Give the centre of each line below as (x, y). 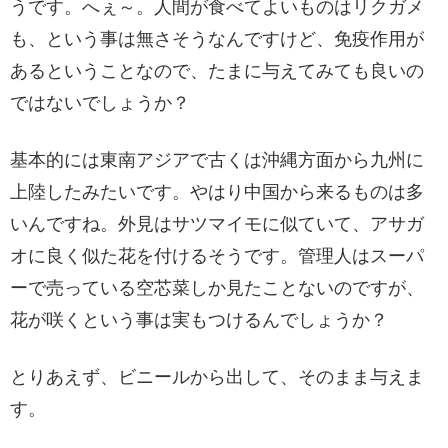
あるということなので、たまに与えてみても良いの (217, 70)
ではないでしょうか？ (100, 102)
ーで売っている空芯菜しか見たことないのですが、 (217, 287)
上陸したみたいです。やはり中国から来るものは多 (217, 191)
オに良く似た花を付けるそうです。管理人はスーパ (217, 255)
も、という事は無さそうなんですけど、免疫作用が (217, 38)
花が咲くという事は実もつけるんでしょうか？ (199, 319)
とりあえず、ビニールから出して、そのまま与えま (217, 376)
